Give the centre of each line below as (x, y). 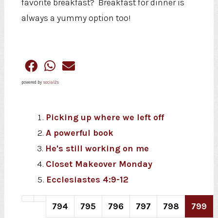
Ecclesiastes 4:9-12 (87, 180)
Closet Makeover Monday (99, 164)
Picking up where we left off (105, 118)
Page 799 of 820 (162, 211)
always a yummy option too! (76, 18)
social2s (51, 82)
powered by (32, 82)
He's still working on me (97, 149)
